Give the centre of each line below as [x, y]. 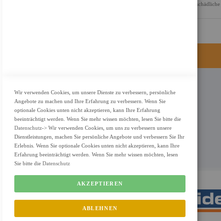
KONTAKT [74, 91]
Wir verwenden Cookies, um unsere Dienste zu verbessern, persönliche [95, 92]
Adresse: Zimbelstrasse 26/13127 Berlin [122, 107]
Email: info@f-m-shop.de [106, 134]
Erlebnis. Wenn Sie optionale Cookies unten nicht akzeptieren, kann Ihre [97, 146]
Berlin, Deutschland [99, 116]
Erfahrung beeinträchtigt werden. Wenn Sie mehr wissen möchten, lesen [96, 154]
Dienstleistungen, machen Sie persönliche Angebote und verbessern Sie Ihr [99, 137]
